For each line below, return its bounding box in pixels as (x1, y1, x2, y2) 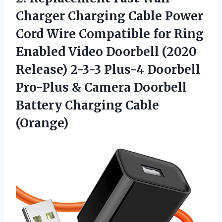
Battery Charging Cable (16, 97, 159, 113)
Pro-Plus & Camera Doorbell (16, 79, 187, 95)
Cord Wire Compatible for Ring (16, 26, 204, 42)
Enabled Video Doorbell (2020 (16, 44, 197, 59)
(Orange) (16, 115, 68, 131)
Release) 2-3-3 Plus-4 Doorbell (16, 61, 200, 77)
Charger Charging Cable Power (16, 8, 203, 24)
